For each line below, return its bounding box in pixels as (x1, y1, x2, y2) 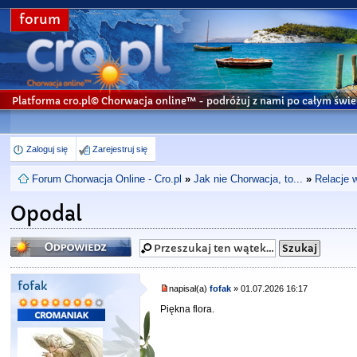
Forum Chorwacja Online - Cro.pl (32, 173, 182, 185)
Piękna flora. (160, 304, 215, 316)
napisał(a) (169, 284, 210, 293)
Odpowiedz (10, 234, 73, 248)
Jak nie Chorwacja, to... (194, 173, 304, 185)
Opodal (10, 202, 83, 226)
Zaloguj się (26, 144, 69, 154)
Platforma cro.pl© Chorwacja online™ (12, 95, 197, 107)
